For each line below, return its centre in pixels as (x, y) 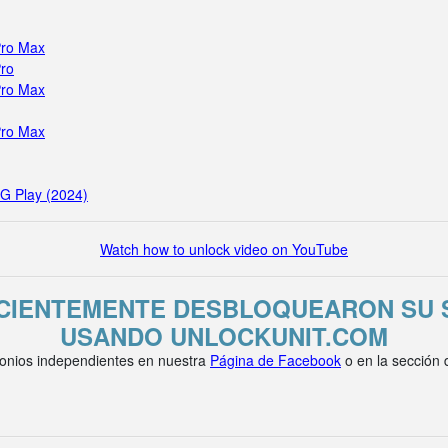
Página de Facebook (275, 360)
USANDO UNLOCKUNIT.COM (224, 336)
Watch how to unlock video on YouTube (224, 249)
